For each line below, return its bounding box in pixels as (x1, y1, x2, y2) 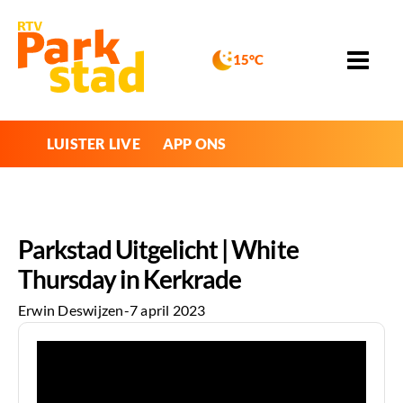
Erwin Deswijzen (18, 301, 124, 319)
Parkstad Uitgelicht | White (18, 233, 299, 264)
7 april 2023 (129, 301, 206, 319)
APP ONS (162, 134, 227, 152)
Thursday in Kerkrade (18, 263, 242, 294)
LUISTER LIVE (47, 134, 140, 152)
